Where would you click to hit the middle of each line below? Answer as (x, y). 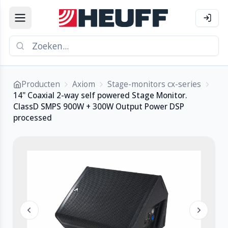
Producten (40, 84)
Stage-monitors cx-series (154, 84)
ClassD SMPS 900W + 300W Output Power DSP (99, 106)
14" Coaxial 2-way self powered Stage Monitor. (101, 95)
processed (33, 118)
